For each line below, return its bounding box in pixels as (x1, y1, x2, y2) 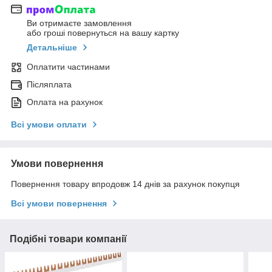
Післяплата (27, 80, 72, 90)
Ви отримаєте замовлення (27, 18, 132, 29)
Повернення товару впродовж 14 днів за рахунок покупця (11, 179, 240, 189)
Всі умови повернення (11, 199, 107, 209)
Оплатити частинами (27, 62, 110, 72)
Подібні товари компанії (10, 234, 127, 245)
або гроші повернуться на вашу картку (27, 28, 179, 38)
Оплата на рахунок (27, 97, 103, 107)
